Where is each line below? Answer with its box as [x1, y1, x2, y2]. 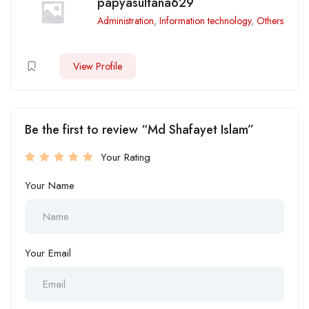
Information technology [159, 14, 251, 28]
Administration [97, 14, 154, 28]
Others [257, 14, 283, 28]
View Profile [73, 59, 122, 74]
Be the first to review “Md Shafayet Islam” [25, 121, 254, 139]
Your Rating [101, 150, 150, 166]
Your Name [25, 178, 74, 194]
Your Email [25, 246, 71, 261]
